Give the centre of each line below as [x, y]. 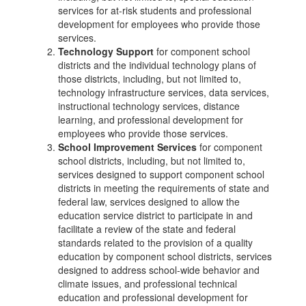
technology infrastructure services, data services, [164, 92]
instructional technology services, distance [149, 106]
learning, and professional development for [151, 120]
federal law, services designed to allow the [149, 201]
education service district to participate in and [155, 215]
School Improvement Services [127, 147]
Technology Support [107, 51]
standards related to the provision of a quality [155, 242]
